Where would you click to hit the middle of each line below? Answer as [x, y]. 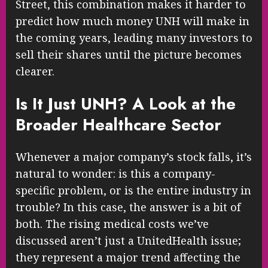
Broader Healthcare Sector [118, 124]
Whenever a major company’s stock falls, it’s [134, 157]
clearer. [35, 71]
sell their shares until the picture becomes [129, 55]
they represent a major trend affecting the [128, 258]
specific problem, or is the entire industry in [133, 191]
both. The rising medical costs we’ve [112, 224]
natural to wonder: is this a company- [115, 174]
